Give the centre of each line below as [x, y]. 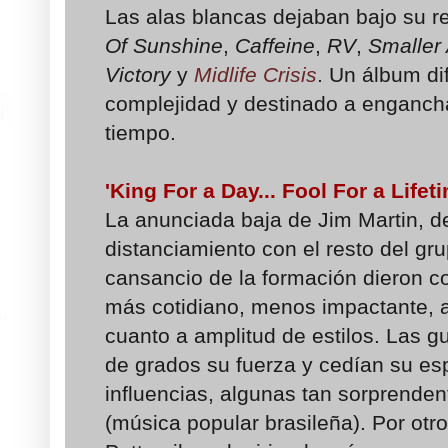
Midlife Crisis [255, 75]
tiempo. [143, 133]
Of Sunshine [164, 46]
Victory [138, 75]
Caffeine [275, 46]
